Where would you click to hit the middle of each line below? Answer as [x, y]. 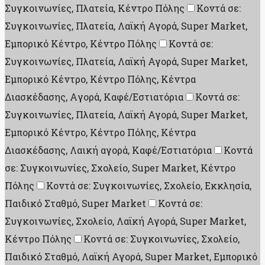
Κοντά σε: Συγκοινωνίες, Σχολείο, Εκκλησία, [149, 186]
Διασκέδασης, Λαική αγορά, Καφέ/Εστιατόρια [108, 150]
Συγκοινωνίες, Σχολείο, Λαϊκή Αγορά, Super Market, [125, 221]
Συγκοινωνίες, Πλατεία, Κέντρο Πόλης [95, 8]
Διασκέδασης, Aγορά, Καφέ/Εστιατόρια [94, 97]
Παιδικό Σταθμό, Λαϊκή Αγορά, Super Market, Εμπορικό [131, 257]
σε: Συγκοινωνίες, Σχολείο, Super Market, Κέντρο [120, 168]
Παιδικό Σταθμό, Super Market [75, 203]
